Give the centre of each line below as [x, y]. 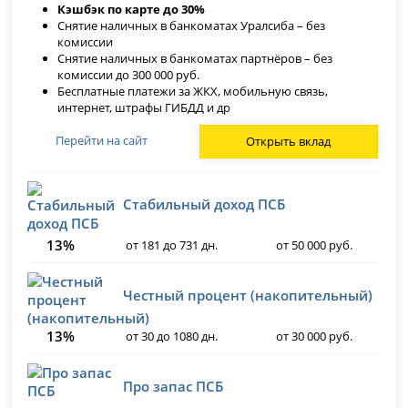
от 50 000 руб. [314, 245]
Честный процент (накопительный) [248, 295]
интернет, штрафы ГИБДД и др [144, 107]
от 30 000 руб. [314, 336]
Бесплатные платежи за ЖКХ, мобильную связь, [193, 91]
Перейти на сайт [101, 140]
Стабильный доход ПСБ [204, 204]
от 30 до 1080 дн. [172, 336]
